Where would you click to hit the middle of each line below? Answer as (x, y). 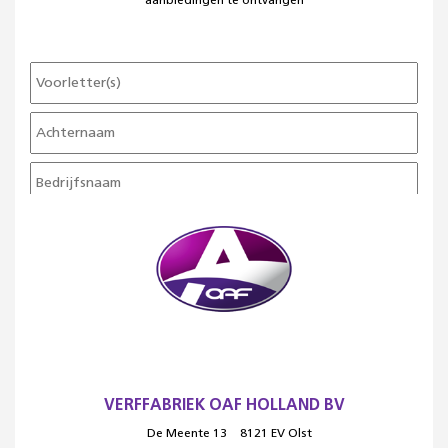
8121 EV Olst (274, 434)
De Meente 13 (186, 434)
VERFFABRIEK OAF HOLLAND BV (224, 405)
